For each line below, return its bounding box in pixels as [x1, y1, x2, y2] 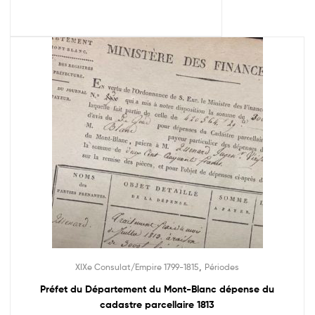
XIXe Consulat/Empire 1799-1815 [75, 261, 199, 272]
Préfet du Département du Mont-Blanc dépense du [40, 282, 274, 295]
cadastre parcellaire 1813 [100, 297, 214, 311]
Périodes [205, 261, 239, 272]
